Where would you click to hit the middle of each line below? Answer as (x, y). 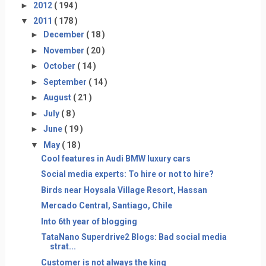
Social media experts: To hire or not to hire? (127, 174)
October (60, 66)
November (64, 50)
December (64, 34)
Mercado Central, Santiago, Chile (106, 205)
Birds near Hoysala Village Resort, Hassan (124, 190)
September (66, 82)
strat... (63, 246)
